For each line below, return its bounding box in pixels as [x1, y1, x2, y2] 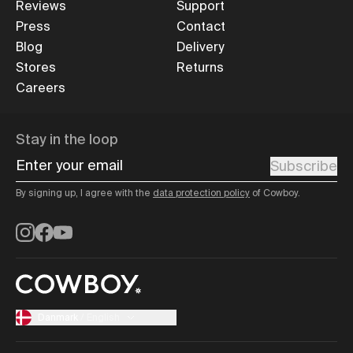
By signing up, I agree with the [16, 187, 153, 200]
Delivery [176, 39, 224, 56]
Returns [176, 59, 224, 76]
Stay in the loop [16, 130, 118, 150]
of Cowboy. [250, 187, 300, 200]
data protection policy [153, 187, 250, 200]
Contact [176, 18, 225, 35]
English [87, 310, 120, 324]
